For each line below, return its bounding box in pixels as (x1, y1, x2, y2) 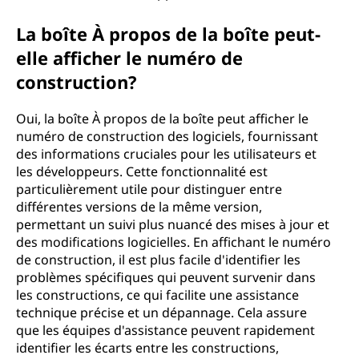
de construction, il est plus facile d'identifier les (16, 251, 301, 268)
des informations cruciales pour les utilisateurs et (16, 145, 317, 163)
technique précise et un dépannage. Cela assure (16, 304, 307, 321)
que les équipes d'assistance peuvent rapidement (16, 321, 315, 339)
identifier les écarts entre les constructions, (16, 339, 279, 357)
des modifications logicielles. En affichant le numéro (16, 233, 331, 251)
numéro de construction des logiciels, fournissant (16, 127, 318, 145)
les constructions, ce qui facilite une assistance (16, 286, 299, 304)
